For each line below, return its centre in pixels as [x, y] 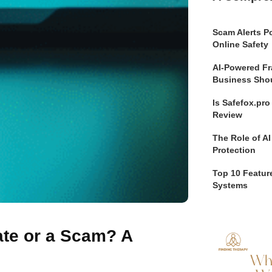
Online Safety [240, 44]
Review [227, 114]
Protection [234, 150]
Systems [230, 185]
